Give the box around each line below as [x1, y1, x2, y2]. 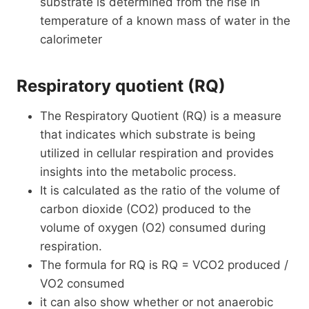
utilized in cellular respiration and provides [40, 146, 274, 160]
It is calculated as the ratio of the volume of [40, 183, 280, 197]
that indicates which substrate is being [40, 127, 255, 141]
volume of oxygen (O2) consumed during [40, 220, 266, 235]
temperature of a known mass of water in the [40, 13, 290, 28]
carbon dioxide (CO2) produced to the [40, 201, 251, 216]
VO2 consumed [40, 276, 125, 290]
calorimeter [40, 32, 102, 46]
